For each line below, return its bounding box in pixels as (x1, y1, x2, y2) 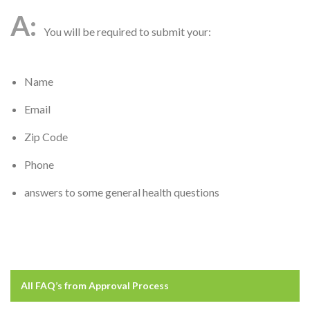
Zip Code (24, 130, 68, 143)
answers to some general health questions (24, 185, 219, 199)
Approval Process (89, 280, 169, 291)
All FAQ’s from (21, 280, 89, 291)
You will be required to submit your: (44, 25, 211, 38)
